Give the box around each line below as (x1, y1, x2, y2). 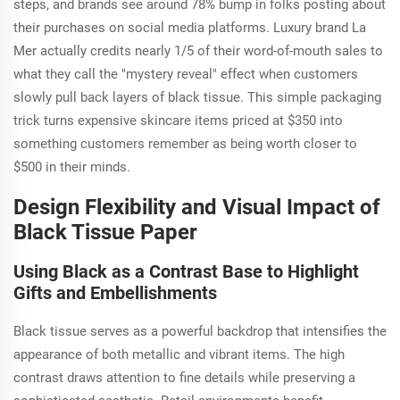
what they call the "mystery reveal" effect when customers (13, 65, 358, 82)
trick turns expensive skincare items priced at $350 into (13, 112, 343, 129)
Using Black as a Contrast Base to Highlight (13, 260, 359, 282)
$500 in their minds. (13, 158, 130, 175)
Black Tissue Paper (13, 219, 197, 245)
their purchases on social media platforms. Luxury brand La (13, 19, 366, 36)
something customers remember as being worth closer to (13, 135, 357, 152)
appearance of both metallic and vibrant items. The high (13, 346, 345, 362)
